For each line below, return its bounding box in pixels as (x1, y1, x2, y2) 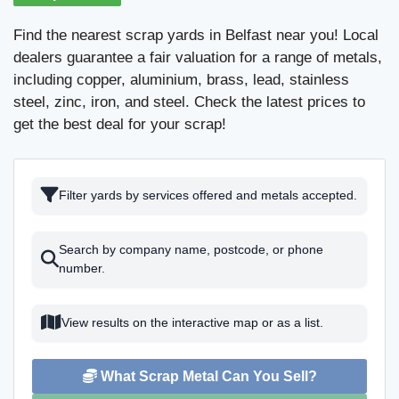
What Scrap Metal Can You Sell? (96, 368, 317, 384)
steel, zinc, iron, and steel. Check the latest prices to (13, 94, 365, 110)
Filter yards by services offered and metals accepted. (59, 187, 357, 202)
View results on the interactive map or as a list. (61, 314, 323, 330)
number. (59, 260, 105, 275)
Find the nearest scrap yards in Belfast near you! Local (13, 27, 379, 44)
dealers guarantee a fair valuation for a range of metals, (13, 49, 382, 66)
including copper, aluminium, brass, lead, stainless (13, 71, 349, 88)
